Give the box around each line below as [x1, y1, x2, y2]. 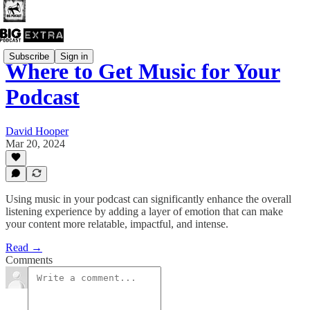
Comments [6, 254, 53, 266]
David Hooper [6, 125, 69, 137]
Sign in [60, 51, 88, 62]
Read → [6, 241, 42, 253]
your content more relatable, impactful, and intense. [6, 218, 228, 230]
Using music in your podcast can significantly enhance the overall [6, 193, 291, 205]
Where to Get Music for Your [6, 59, 280, 84]
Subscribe [9, 51, 49, 62]
